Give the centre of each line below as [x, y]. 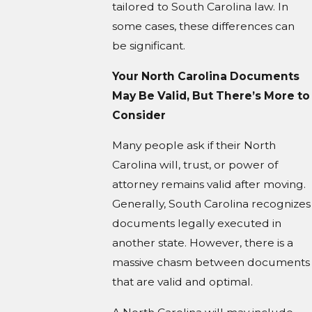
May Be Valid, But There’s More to [211, 95]
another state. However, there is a [203, 243]
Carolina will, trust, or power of [195, 165]
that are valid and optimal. [183, 282]
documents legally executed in [197, 224]
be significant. [149, 46]
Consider [139, 115]
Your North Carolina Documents [206, 76]
